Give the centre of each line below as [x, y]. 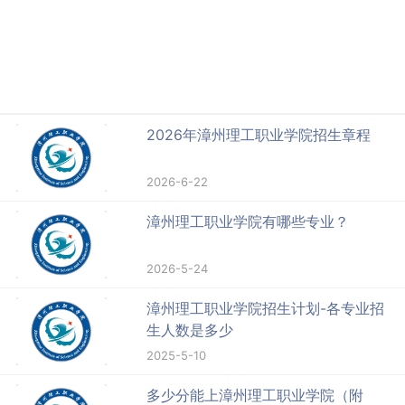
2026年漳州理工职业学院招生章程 [259, 135]
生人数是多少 [190, 330]
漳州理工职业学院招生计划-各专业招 [266, 309]
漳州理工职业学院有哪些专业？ [248, 222]
